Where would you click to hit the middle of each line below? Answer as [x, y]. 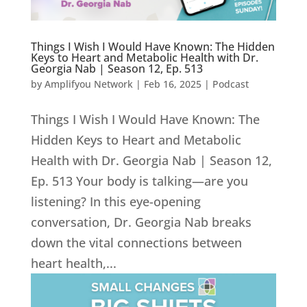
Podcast [230, 84]
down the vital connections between [136, 242]
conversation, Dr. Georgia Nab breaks [141, 222]
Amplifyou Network [88, 84]
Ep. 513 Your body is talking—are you [139, 181]
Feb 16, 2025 [172, 84]
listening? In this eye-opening [115, 201]
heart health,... [73, 263]
